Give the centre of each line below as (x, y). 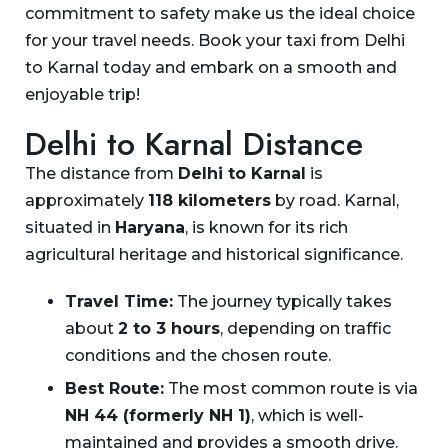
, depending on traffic (305, 329)
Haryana (150, 228)
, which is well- (307, 416)
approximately (86, 201)
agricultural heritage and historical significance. (214, 255)
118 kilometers (209, 201)
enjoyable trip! (82, 95)
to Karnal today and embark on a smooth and (211, 68)
